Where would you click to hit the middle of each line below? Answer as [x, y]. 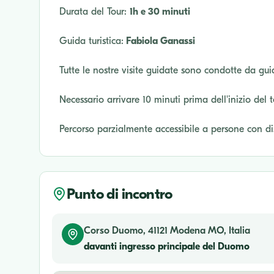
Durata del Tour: [94, 11]
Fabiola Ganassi [159, 41]
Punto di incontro [120, 194]
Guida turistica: [91, 41]
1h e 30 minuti [160, 11]
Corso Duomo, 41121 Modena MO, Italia [167, 230]
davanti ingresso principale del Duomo [167, 246]
